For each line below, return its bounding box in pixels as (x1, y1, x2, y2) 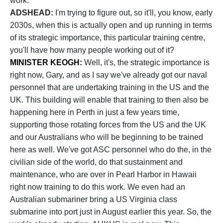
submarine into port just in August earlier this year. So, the (10, 208, 212, 216)
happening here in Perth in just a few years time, (10, 108, 179, 116)
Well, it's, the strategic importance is (84, 58, 210, 67)
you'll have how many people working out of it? (10, 46, 174, 54)
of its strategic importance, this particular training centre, (10, 33, 205, 42)
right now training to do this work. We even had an (10, 183, 185, 191)
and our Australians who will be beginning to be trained (10, 133, 203, 141)
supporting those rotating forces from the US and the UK (10, 120, 206, 129)
